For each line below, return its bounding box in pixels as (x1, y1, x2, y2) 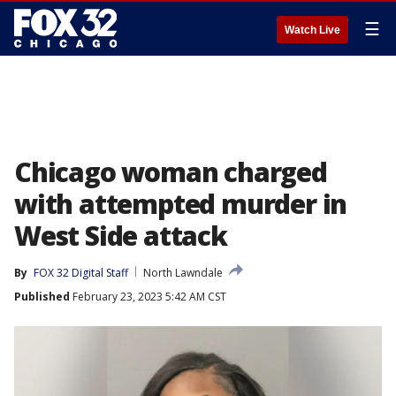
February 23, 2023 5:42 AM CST (70, 289, 226, 304)
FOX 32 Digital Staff (34, 265, 128, 280)
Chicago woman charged (14, 154, 327, 190)
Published (14, 289, 70, 304)
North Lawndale (143, 265, 223, 280)
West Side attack (14, 217, 227, 254)
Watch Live (285, 24, 340, 36)
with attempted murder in (14, 186, 347, 222)
